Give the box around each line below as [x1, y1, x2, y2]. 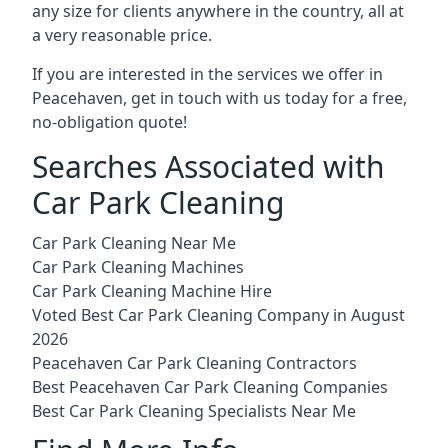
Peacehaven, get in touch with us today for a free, [32, 86, 407, 109]
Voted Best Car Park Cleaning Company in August [32, 303, 405, 326]
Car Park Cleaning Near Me [32, 231, 236, 254]
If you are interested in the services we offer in [32, 62, 383, 85]
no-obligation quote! [32, 110, 187, 133]
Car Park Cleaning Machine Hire [32, 279, 272, 302]
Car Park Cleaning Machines [32, 255, 244, 278]
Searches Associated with [32, 145, 385, 187]
